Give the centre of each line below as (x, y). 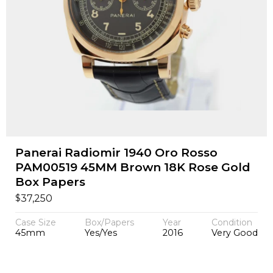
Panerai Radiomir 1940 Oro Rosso (116, 153)
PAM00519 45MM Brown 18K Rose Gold (133, 168)
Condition (232, 223)
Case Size (35, 223)
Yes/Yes (101, 233)
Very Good (235, 233)
